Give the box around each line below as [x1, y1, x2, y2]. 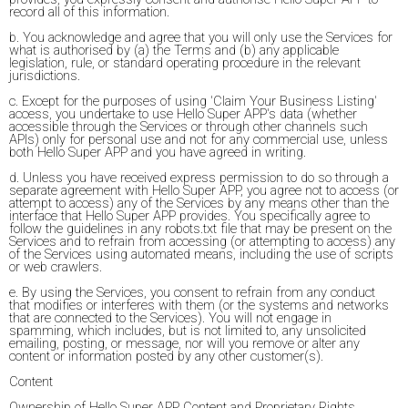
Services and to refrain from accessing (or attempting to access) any [9, 233, 395, 250]
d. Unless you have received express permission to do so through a [9, 169, 389, 186]
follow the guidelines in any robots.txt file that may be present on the [9, 220, 392, 237]
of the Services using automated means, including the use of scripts [9, 246, 393, 262]
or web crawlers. [9, 259, 102, 275]
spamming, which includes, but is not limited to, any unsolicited [9, 322, 366, 339]
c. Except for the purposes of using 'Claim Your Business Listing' [9, 93, 377, 109]
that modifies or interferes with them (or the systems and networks [9, 297, 389, 313]
